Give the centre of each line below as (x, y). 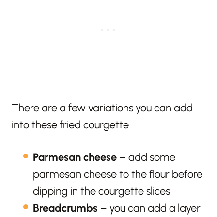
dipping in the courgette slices (101, 191)
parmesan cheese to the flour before (118, 174)
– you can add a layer (149, 208)
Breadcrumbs (65, 208)
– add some (146, 157)
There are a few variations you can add (102, 108)
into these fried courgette (70, 125)
